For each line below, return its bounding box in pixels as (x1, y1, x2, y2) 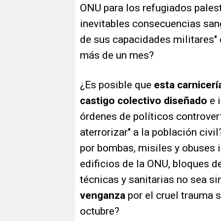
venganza (80, 189, 125, 202)
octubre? (80, 205, 122, 218)
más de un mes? (80, 49, 156, 62)
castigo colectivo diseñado (80, 95, 207, 107)
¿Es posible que (80, 79, 154, 91)
